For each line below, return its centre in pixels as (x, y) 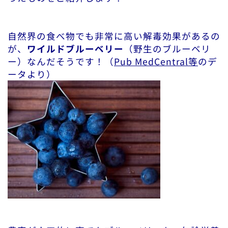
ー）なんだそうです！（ (61, 62)
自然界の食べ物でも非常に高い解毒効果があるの (114, 36)
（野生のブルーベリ (167, 49)
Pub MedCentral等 (156, 62)
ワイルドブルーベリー (75, 49)
